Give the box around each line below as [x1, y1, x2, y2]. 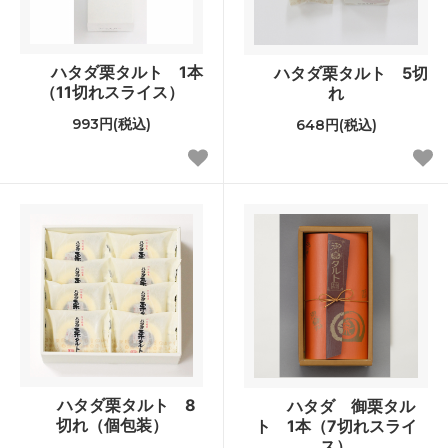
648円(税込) [295, 116, 377, 135]
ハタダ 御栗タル [287, 396, 415, 417]
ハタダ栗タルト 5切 [274, 63, 428, 84]
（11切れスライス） [39, 82, 184, 103]
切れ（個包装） [55, 415, 168, 436]
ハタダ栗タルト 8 [57, 395, 196, 416]
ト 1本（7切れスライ [255, 416, 417, 437]
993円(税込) [72, 115, 151, 134]
